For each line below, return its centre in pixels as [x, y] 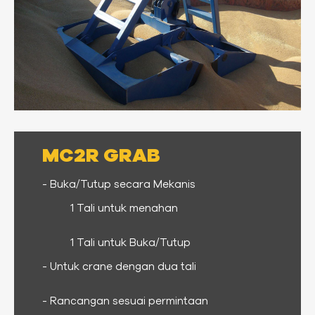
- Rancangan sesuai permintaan [125, 302]
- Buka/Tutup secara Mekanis [119, 185]
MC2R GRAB [101, 156]
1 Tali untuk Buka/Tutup [130, 243]
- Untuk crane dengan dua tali [119, 267]
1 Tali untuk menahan [124, 209]
